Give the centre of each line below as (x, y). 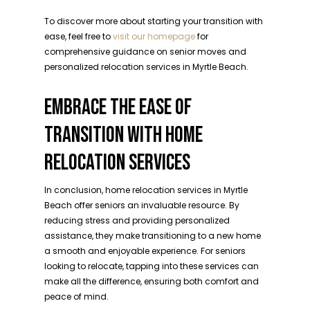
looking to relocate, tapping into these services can (152, 266)
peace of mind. (76, 297)
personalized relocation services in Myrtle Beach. (146, 67)
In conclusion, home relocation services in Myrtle (146, 190)
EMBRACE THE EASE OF (118, 108)
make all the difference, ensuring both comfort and (152, 281)
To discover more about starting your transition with (154, 21)
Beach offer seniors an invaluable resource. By (142, 205)
